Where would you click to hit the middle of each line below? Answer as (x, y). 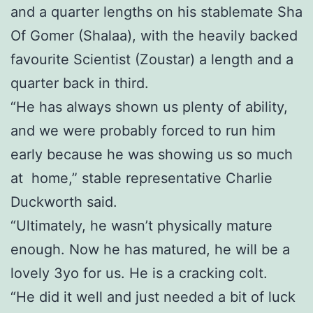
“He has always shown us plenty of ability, (149, 107)
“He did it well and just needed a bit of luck (153, 297)
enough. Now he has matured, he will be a (150, 250)
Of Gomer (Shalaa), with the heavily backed (154, 36)
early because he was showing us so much (152, 155)
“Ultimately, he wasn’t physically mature (141, 226)
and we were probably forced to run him (143, 131)
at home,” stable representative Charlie (141, 179)
